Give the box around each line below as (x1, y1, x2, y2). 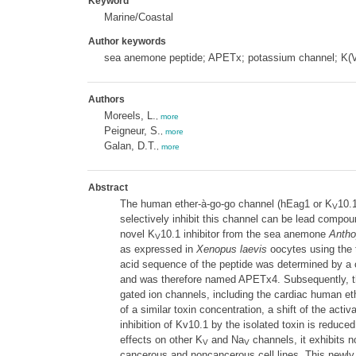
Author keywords (87, 36, 166, 47)
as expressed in (119, 243, 196, 255)
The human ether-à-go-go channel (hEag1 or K (119, 198, 332, 210)
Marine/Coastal (103, 11, 173, 23)
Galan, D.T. (103, 140, 157, 152)
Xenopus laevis (195, 243, 267, 255)
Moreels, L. (103, 110, 156, 122)
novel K (119, 228, 155, 240)
